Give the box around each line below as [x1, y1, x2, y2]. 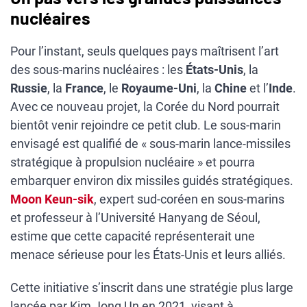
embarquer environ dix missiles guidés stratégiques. [10, 173, 293, 188]
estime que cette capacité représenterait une [10, 228, 255, 243]
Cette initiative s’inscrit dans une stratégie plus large [10, 280, 293, 295]
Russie [10, 80, 47, 95]
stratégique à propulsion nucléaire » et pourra [10, 154, 255, 169]
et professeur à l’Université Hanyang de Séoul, [10, 210, 260, 225]
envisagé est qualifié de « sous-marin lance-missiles [10, 136, 291, 151]
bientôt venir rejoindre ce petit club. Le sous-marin [10, 117, 281, 132]
